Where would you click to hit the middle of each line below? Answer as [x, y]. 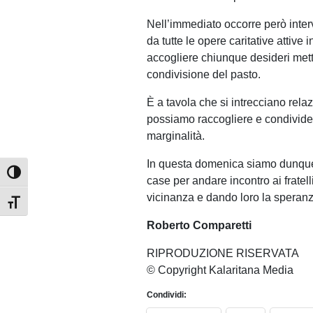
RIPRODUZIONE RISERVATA [223, 253]
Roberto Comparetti [199, 225]
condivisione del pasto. [204, 74]
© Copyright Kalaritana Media [220, 270]
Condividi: [167, 295]
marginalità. [176, 136]
